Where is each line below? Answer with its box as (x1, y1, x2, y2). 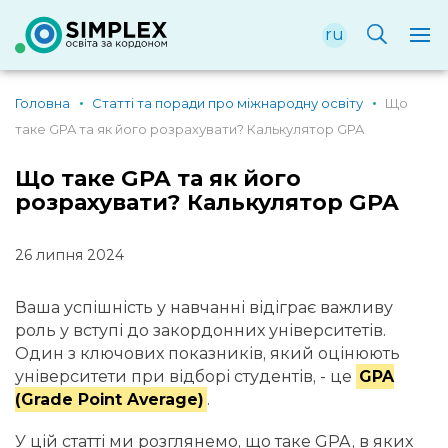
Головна (15, 95, 70, 111)
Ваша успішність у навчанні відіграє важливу (15, 298, 393, 317)
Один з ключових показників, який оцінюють (15, 344, 400, 363)
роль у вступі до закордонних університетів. (15, 321, 386, 340)
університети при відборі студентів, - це (15, 367, 356, 386)
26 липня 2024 (15, 246, 124, 264)
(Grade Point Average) (15, 390, 204, 409)
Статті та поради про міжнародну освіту (92, 95, 364, 111)
